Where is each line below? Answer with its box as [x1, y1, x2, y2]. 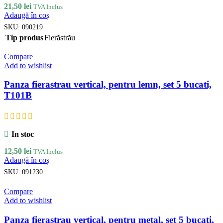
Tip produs [5, 33, 43, 42]
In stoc [11, 129, 34, 138]
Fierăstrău [44, 33, 75, 42]
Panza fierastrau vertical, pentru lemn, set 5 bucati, [4, 79, 212, 90]
